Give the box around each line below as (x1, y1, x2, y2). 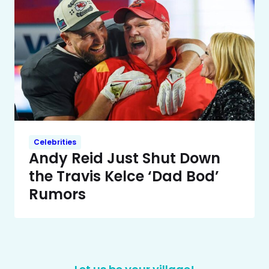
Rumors (29, 184, 86, 205)
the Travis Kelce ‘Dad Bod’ (29, 166, 219, 187)
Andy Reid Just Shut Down (29, 148, 220, 169)
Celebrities (34, 137, 76, 148)
